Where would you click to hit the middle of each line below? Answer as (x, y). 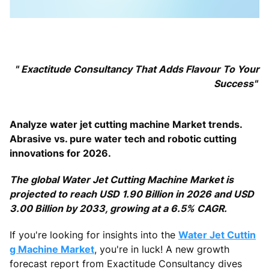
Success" (237, 83)
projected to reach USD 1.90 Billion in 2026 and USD (132, 194)
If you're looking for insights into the (94, 234)
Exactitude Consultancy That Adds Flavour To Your (140, 69)
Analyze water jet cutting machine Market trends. (126, 124)
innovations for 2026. (60, 153)
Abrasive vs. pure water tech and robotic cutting (123, 138)
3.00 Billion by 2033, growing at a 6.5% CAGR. (118, 208)
